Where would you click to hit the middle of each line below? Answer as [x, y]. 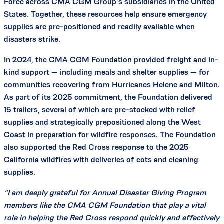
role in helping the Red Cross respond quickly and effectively [112, 217]
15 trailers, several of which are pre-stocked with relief [100, 109]
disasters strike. [32, 39]
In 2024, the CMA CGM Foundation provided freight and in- [111, 59]
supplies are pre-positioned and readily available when [99, 26]
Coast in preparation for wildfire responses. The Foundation [110, 134]
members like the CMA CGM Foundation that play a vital [105, 205]
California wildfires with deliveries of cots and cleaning [101, 159]
